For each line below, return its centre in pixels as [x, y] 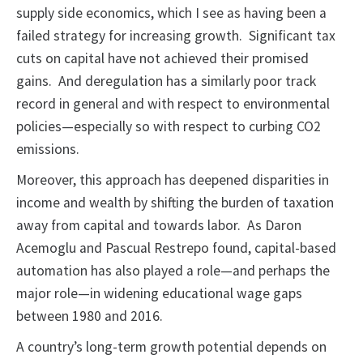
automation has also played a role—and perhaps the [173, 271]
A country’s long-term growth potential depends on [171, 347]
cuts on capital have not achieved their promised [162, 59]
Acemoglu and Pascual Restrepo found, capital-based [176, 248]
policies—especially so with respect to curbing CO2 [169, 127]
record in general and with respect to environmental [173, 104]
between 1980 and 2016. [90, 316]
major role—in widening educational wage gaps [159, 294]
